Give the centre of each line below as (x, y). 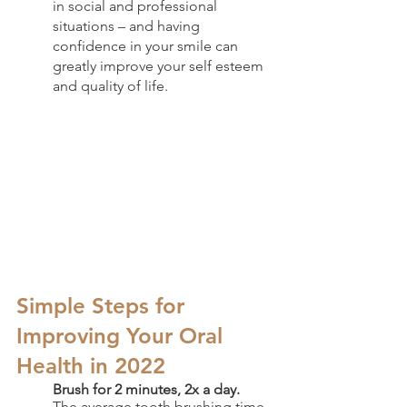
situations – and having (128, 26)
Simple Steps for (104, 305)
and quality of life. (110, 86)
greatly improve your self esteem (160, 66)
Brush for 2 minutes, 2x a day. (146, 389)
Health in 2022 (91, 365)
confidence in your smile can (147, 46)
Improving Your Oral (123, 335)
